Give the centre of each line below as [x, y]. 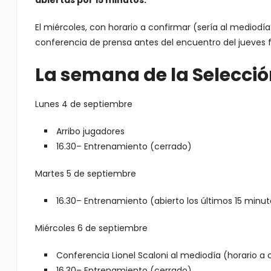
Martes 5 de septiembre [85, 174]
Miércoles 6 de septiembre [91, 228]
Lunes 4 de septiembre [83, 104]
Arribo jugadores [90, 131]
